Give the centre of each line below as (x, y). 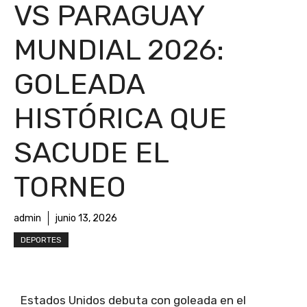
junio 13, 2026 (86, 218)
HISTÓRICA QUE (120, 118)
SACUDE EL (91, 152)
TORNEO (70, 187)
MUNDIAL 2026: (119, 50)
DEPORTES (41, 240)
